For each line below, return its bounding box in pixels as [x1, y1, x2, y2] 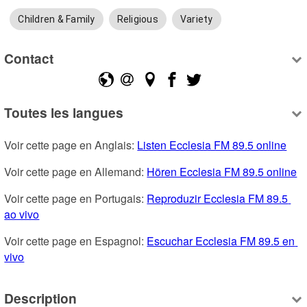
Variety [180, 14, 213, 25]
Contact [4, 48, 54, 68]
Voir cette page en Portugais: [4, 191, 147, 207]
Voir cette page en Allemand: [4, 164, 147, 180]
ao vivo [4, 206, 40, 223]
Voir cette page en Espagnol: [4, 233, 147, 249]
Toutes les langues [4, 103, 124, 123]
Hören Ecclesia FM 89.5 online [147, 164, 297, 180]
